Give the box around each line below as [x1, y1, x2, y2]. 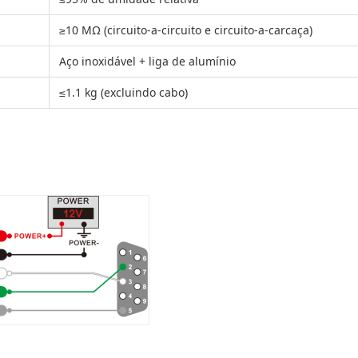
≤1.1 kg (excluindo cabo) [59, 85, 188, 100]
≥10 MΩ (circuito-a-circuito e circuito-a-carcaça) [59, 22, 312, 38]
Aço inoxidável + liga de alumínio [59, 54, 236, 69]
